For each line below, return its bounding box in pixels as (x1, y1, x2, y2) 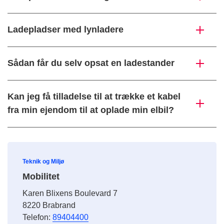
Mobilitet (22, 171, 59, 182)
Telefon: (22, 213, 52, 222)
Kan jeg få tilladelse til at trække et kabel (7, 91, 180, 102)
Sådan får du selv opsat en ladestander (7, 58, 174, 68)
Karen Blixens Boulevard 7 (22, 189, 117, 198)
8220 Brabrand (22, 201, 75, 210)
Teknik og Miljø (22, 158, 64, 165)
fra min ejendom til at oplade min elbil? (7, 105, 174, 115)
